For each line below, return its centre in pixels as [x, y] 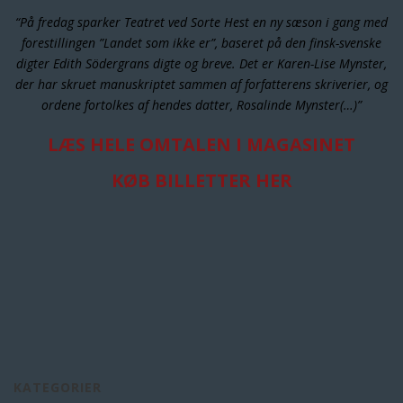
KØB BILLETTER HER [201, 180]
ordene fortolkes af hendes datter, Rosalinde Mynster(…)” [201, 105]
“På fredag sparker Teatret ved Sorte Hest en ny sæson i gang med [201, 22]
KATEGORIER [58, 387]
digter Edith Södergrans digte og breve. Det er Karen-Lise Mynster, [201, 63]
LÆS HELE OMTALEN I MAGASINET [201, 144]
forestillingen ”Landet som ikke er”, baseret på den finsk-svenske [201, 43]
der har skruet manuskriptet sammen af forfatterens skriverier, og [201, 84]
